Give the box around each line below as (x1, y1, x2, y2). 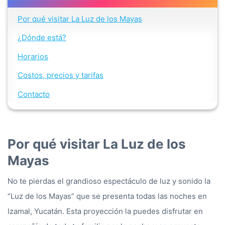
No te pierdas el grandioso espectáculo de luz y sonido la (8, 176, 210, 186)
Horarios (18, 51, 48, 61)
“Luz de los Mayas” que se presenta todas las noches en (8, 191, 207, 201)
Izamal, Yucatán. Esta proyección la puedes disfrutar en (8, 206, 203, 216)
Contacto (18, 89, 50, 99)
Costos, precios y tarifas (18, 70, 103, 80)
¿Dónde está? (18, 33, 66, 43)
